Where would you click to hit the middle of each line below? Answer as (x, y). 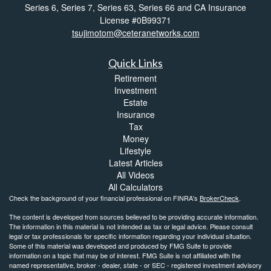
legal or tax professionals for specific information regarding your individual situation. (130, 236)
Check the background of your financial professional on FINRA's (104, 198)
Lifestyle (135, 151)
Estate (135, 103)
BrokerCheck (219, 198)
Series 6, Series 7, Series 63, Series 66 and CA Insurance (135, 8)
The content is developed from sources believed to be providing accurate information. (134, 217)
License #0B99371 (135, 20)
